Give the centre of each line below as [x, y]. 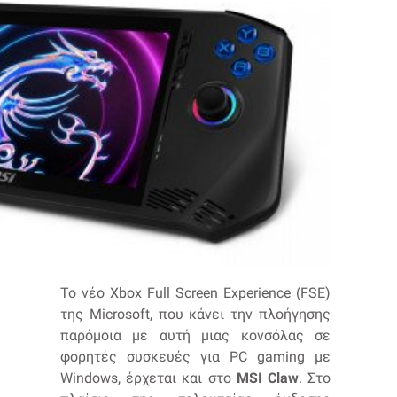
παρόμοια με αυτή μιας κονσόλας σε [195, 335]
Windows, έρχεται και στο [148, 378]
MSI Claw [267, 378]
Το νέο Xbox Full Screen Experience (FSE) [195, 292]
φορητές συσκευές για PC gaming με [195, 356]
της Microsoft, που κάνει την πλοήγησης [195, 314]
